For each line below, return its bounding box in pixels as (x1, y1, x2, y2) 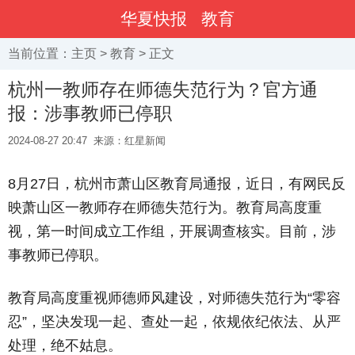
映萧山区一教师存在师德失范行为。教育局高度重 (8, 200, 322, 216)
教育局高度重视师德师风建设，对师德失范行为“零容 (8, 290, 341, 306)
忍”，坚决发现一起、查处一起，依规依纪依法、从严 (8, 314, 341, 330)
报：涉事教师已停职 (8, 103, 172, 124)
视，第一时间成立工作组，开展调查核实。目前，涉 (8, 223, 336, 239)
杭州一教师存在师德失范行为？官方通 (8, 79, 318, 100)
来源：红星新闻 (94, 135, 166, 147)
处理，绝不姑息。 (8, 338, 122, 353)
